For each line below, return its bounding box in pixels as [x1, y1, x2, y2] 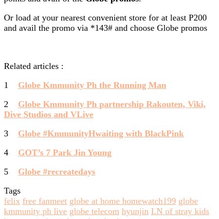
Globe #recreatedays [18, 166, 95, 176]
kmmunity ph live [4, 206, 67, 216]
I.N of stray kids [151, 206, 209, 216]
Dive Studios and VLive [4, 109, 93, 119]
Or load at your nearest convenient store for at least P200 [4, 12, 207, 22]
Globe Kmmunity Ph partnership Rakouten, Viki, [18, 99, 206, 109]
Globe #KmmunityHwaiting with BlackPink [18, 128, 184, 138]
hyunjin [122, 206, 149, 216]
